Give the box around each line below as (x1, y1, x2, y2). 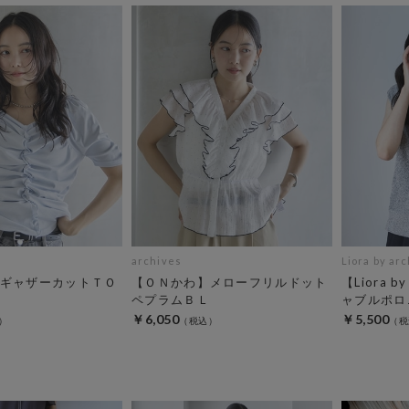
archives (131, 254, 182, 267)
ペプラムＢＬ (131, 291, 210, 307)
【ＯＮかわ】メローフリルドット (131, 274, 328, 289)
